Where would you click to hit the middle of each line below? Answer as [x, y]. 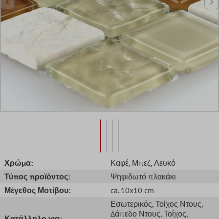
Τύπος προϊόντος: [37, 176]
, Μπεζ [140, 163]
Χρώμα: [19, 163]
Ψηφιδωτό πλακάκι [143, 176]
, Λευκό [163, 163]
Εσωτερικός [131, 204]
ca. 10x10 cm [132, 190]
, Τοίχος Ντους [177, 204]
